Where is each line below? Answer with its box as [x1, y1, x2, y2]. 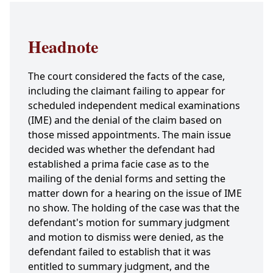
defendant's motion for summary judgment [28, 216, 230, 230]
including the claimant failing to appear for [28, 84, 225, 98]
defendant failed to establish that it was [28, 245, 211, 259]
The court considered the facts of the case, [28, 69, 225, 83]
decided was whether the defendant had [28, 143, 215, 157]
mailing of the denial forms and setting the [28, 172, 225, 186]
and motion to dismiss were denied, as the [28, 230, 224, 244]
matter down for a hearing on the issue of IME [28, 186, 242, 200]
